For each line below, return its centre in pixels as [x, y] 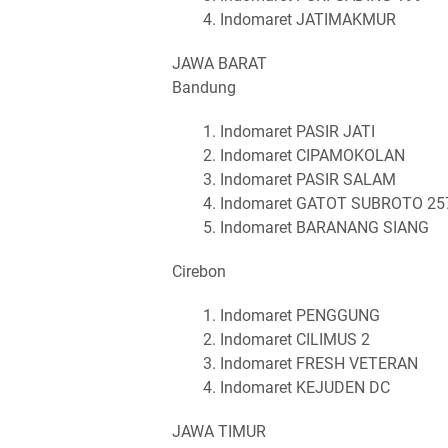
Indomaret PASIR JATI [297, 131]
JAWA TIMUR [219, 431]
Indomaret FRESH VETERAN [319, 363]
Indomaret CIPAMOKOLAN [312, 155]
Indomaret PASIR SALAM [308, 179]
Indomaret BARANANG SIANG [324, 227]
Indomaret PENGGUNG [300, 315]
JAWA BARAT [219, 63]
